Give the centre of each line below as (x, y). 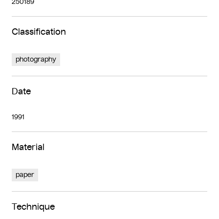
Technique (33, 207)
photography (36, 60)
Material (28, 147)
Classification (39, 32)
